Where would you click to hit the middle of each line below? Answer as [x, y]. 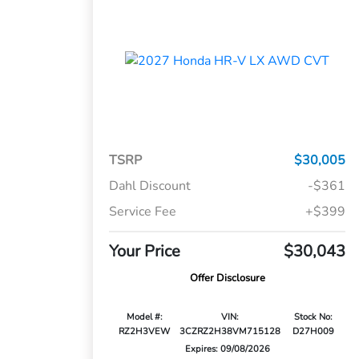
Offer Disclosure [227, 278]
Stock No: [313, 317]
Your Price [145, 252]
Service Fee [143, 212]
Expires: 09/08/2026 [227, 349]
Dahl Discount [150, 186]
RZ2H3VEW [145, 332]
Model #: [144, 317]
